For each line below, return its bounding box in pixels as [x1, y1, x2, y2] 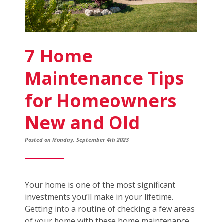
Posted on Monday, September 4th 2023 [25, 136, 129, 144]
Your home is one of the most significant [25, 179, 175, 191]
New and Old [25, 111, 140, 135]
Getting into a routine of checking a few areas [25, 203, 195, 215]
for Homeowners [25, 88, 176, 113]
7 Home [25, 44, 93, 68]
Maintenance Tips [25, 66, 184, 91]
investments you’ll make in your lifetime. [25, 191, 173, 203]
